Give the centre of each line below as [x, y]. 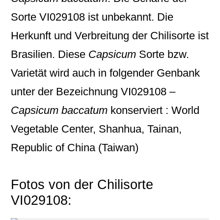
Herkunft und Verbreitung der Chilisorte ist [110, 36]
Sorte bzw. [163, 54]
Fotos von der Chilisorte [82, 185]
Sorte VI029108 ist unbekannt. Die [92, 17]
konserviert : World [154, 110]
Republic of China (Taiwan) [75, 148]
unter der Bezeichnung [66, 92]
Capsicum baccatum [59, 110]
